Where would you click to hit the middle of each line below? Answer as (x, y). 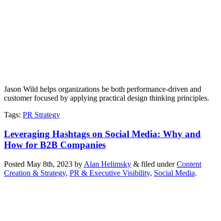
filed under (158, 164)
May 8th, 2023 (50, 164)
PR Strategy (41, 115)
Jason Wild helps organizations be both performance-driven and (103, 89)
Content (189, 164)
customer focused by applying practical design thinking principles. (107, 98)
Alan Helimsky (108, 164)
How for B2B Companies (55, 145)
